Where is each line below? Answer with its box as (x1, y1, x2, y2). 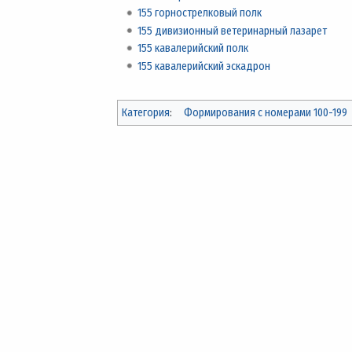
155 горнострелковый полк (137, 6, 262, 20)
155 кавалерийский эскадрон (137, 59, 270, 73)
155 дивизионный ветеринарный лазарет (137, 24, 327, 38)
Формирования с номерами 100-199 (183, 105, 347, 119)
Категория (122, 105, 170, 119)
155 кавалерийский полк (137, 42, 248, 56)
